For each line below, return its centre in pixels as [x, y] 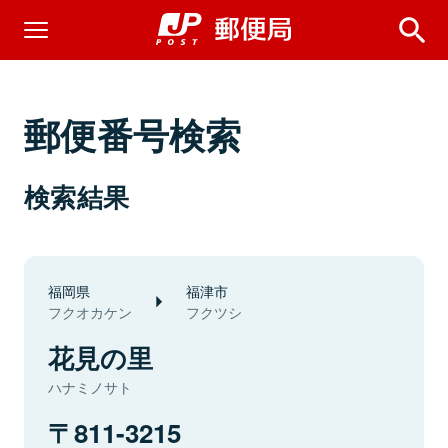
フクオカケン [90, 312]
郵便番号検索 [133, 134]
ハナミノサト [90, 387]
